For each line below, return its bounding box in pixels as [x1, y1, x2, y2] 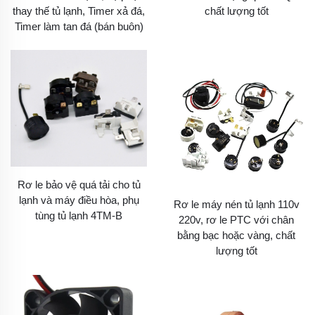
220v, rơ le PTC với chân [179, 214, 294, 226]
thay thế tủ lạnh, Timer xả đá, [13, 4, 145, 17]
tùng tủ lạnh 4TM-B [35, 210, 122, 222]
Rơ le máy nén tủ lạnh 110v [173, 198, 300, 210]
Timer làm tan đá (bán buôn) [14, 20, 143, 32]
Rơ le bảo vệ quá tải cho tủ [17, 179, 141, 191]
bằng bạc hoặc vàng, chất [177, 229, 295, 241]
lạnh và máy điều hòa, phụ [18, 194, 139, 207]
